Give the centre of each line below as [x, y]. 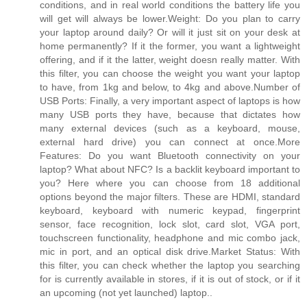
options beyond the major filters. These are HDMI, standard [170, 197]
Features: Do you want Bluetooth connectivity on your [170, 156]
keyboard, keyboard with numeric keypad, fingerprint [170, 211]
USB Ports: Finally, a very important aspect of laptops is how [170, 101]
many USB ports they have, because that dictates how [170, 115]
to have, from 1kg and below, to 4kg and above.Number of [170, 87]
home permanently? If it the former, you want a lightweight [170, 46]
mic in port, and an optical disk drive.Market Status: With [170, 252]
